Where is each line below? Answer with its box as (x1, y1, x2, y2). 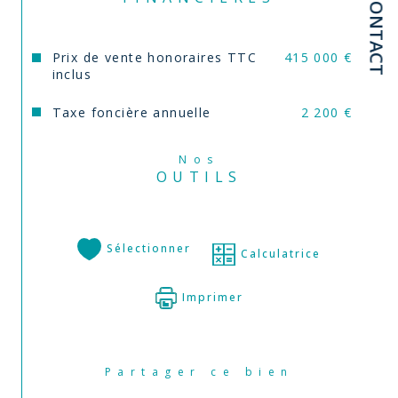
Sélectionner (107, 241, 192, 257)
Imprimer (181, 290, 243, 306)
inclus (52, 66, 92, 84)
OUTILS (155, 167, 243, 187)
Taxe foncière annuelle (52, 103, 211, 121)
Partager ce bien (117, 364, 294, 380)
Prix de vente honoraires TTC (52, 49, 258, 67)
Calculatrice (241, 246, 322, 262)
